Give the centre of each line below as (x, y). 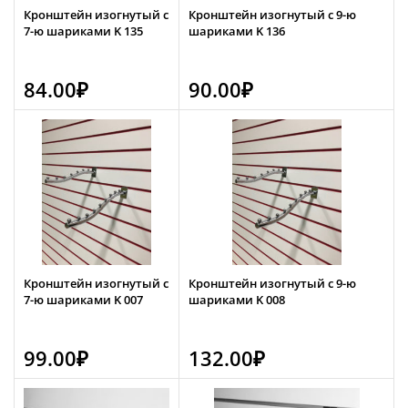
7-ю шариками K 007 (83, 299)
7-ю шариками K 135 (83, 31)
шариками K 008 (237, 299)
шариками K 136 (237, 31)
